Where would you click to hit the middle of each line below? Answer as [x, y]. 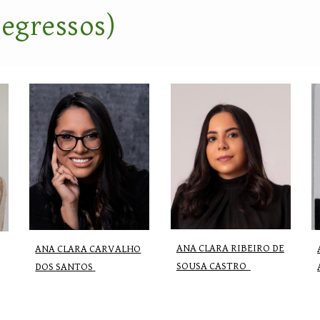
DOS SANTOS [64, 266]
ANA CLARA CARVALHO [88, 249]
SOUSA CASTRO [211, 266]
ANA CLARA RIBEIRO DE [230, 248]
